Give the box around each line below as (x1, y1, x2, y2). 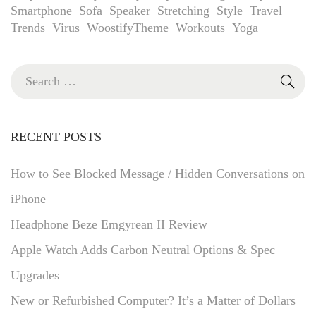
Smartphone (11, 3, 72, 18)
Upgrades (11, 267, 59, 282)
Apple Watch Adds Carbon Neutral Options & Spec (11, 242, 275, 257)
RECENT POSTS (11, 129, 102, 144)
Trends (11, 20, 45, 35)
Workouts (176, 20, 225, 35)
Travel (250, 3, 282, 18)
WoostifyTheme (87, 20, 169, 35)
